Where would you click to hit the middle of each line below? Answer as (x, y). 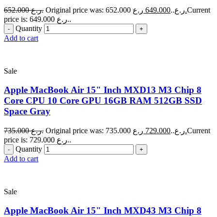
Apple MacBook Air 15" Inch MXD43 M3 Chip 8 (103, 210)
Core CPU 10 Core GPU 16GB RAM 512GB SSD (103, 101)
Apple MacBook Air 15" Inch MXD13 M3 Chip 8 (103, 90)
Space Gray (27, 111)
